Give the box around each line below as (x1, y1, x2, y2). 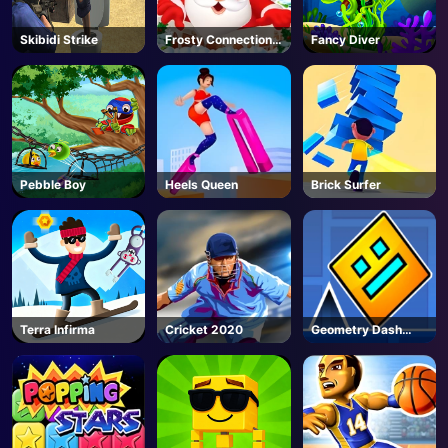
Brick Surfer (310, 176, 381, 192)
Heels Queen (165, 176, 239, 192)
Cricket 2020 (165, 322, 244, 338)
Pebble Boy (20, 176, 86, 192)
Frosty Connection (165, 31, 273, 47)
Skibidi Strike (20, 31, 98, 47)
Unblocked (310, 340, 374, 356)
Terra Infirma (20, 322, 95, 338)
